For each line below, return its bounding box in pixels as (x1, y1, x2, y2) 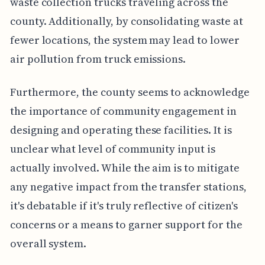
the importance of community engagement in (9, 103, 237, 118)
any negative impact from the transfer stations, (9, 179, 247, 194)
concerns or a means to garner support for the (9, 216, 243, 232)
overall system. (9, 235, 87, 251)
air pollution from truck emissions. (9, 51, 186, 66)
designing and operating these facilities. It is (9, 122, 232, 137)
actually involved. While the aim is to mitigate (9, 160, 240, 175)
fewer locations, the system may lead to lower (9, 32, 240, 47)
